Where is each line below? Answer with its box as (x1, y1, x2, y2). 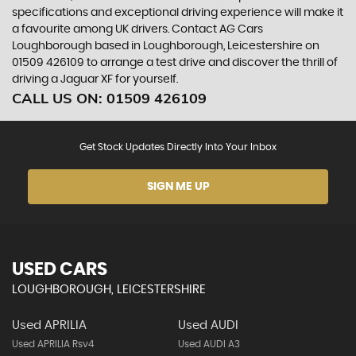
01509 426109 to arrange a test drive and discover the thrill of (12, 57, 338, 68)
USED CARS (12, 261, 107, 278)
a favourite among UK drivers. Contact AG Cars (12, 24, 263, 35)
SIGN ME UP (146, 181, 210, 192)
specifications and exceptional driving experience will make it (12, 7, 343, 18)
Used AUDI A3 (177, 339, 240, 349)
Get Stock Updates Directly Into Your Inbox (79, 142, 277, 152)
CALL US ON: (12, 89, 106, 107)
